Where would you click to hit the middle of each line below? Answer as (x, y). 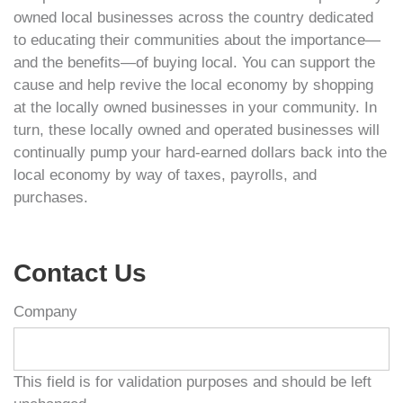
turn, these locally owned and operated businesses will (197, 130)
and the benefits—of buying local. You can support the (194, 63)
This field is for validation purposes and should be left (193, 382)
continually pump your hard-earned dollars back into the (200, 152)
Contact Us (80, 273)
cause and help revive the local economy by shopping (193, 85)
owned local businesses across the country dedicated (193, 18)
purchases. (51, 197)
